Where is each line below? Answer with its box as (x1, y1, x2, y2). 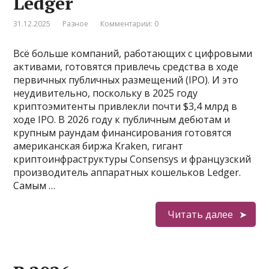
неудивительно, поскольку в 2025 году (13, 86, 198, 100)
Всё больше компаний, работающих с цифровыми (13, 47, 253, 60)
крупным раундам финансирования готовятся (13, 126, 232, 139)
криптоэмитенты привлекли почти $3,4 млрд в (13, 100, 238, 113)
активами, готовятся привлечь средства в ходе (13, 60, 239, 73)
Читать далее (167, 208, 233, 221)
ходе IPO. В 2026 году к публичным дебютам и (13, 113, 231, 126)
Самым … (13, 179, 56, 192)
